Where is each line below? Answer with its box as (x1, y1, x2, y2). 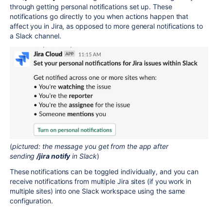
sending (10, 152, 35, 161)
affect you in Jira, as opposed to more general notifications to (10, 22, 203, 30)
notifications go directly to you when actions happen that (10, 12, 189, 20)
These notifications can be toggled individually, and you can (10, 167, 199, 176)
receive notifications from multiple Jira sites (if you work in (10, 177, 191, 186)
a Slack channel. (10, 32, 61, 40)
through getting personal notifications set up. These (10, 2, 172, 11)
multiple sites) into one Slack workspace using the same (10, 187, 185, 196)
